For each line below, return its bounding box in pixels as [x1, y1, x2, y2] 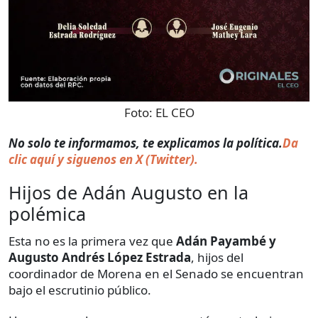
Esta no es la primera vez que [9, 233, 176, 250]
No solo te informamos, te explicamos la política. [9, 135, 283, 152]
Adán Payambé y [176, 233, 276, 250]
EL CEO [155, 104, 194, 121]
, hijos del [191, 249, 243, 266]
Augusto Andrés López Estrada [9, 249, 191, 266]
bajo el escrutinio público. [9, 282, 151, 299]
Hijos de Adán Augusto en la [9, 180, 248, 205]
